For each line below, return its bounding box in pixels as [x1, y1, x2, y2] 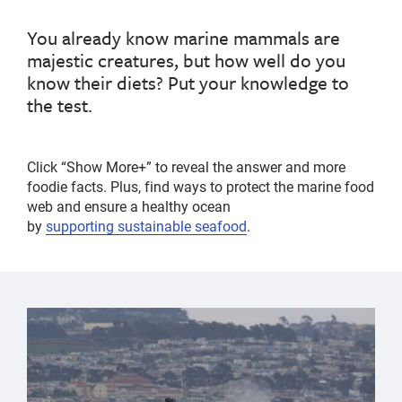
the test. [27, 92, 92, 119]
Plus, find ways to [110, 177, 226, 197]
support [46, 216, 94, 236]
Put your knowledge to [168, 69, 349, 97]
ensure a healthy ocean [84, 197, 231, 216]
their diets [74, 69, 156, 97]
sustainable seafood [114, 216, 247, 236]
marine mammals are [173, 24, 340, 52]
